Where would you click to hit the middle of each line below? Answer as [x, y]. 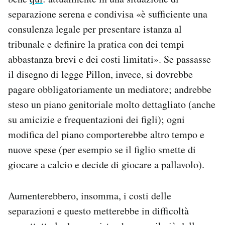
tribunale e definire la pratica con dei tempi [96, 44]
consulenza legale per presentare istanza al [95, 29]
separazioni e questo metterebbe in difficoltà [98, 210]
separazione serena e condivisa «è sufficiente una [108, 14]
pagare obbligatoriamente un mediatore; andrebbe [110, 89]
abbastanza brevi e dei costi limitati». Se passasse [109, 59]
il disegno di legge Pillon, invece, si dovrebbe [100, 74]
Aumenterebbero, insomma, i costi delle [90, 195]
